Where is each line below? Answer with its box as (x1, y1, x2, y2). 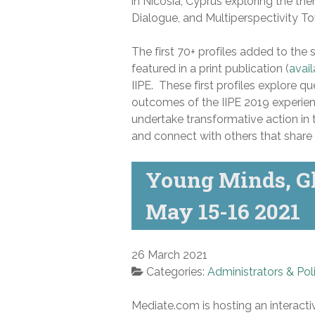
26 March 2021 (131, 247, 207, 262)
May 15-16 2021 (146, 196, 300, 225)
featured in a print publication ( (131, 61, 289, 75)
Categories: (146, 264, 207, 278)
